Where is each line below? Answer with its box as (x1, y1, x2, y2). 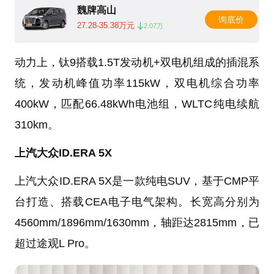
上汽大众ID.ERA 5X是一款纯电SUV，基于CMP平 (14, 175, 260, 188)
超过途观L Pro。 (14, 237, 95, 250)
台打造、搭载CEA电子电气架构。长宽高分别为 (14, 196, 260, 209)
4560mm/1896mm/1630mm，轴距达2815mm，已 (14, 217, 260, 229)
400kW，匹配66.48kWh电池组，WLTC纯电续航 (14, 98, 260, 111)
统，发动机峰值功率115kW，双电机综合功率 (14, 77, 260, 90)
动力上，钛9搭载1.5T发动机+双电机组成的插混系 (14, 56, 260, 69)
